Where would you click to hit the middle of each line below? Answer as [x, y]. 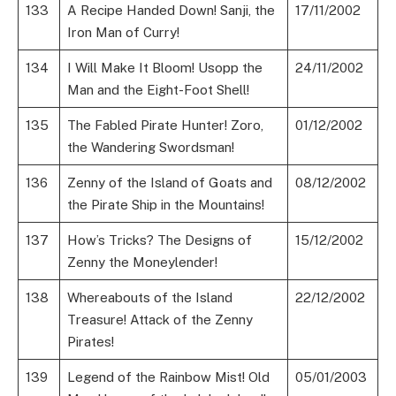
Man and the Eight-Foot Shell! [158, 90]
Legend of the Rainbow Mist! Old [168, 377]
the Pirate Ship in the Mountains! [165, 205]
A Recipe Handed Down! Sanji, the [171, 11]
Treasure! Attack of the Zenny [160, 320]
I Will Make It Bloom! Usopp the [164, 68]
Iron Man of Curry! [123, 33]
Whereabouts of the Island [149, 298]
